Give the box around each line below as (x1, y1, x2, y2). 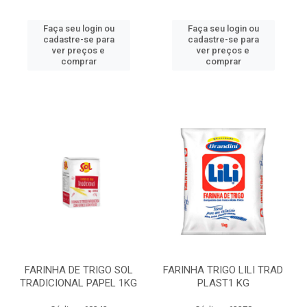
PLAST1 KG (197, 277, 249, 289)
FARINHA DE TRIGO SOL (24, 264, 133, 276)
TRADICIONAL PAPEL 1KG (20, 277, 137, 289)
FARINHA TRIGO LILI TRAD (163, 264, 283, 276)
